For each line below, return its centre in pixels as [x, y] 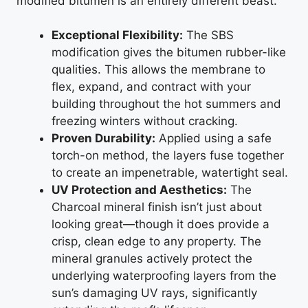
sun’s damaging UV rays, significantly [154, 293]
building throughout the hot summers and [166, 104]
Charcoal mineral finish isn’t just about [157, 207]
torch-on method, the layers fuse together [168, 155]
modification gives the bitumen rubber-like [169, 52]
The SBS [208, 35]
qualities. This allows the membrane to [158, 69]
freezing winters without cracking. [145, 121]
